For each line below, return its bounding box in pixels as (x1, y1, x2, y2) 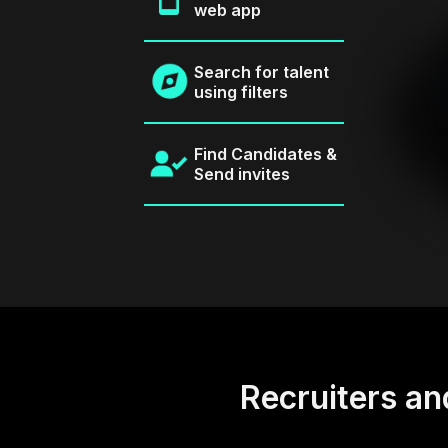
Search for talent (193, 62, 329, 83)
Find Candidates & (193, 144, 337, 165)
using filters (193, 82, 288, 103)
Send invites (193, 164, 290, 185)
